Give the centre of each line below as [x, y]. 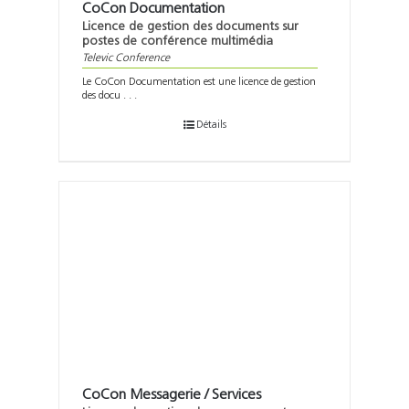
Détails [211, 125]
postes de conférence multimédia [178, 41]
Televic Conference [126, 58]
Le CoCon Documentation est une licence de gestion [199, 82]
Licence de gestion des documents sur [190, 26]
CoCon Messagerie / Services [172, 395]
